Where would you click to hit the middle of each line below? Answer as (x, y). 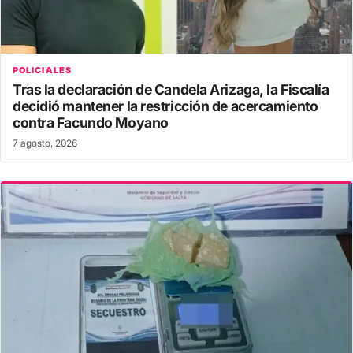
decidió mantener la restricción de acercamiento (165, 106)
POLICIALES (42, 70)
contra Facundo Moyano (91, 122)
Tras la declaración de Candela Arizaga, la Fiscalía (171, 89)
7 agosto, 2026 (45, 143)
